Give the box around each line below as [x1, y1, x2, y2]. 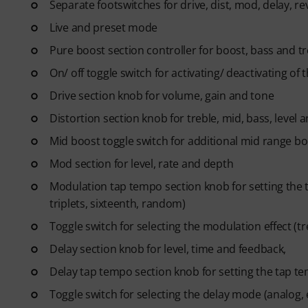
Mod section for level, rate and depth [49, 156, 234, 171]
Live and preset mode [49, 20, 158, 35]
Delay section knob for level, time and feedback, [49, 241, 287, 256]
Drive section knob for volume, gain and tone [49, 88, 274, 103]
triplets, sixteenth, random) [49, 196, 186, 211]
